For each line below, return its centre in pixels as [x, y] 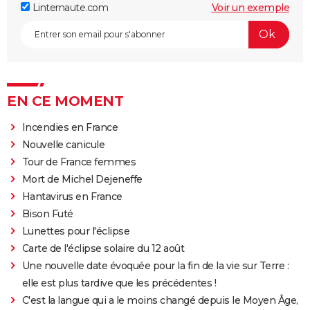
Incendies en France [70, 127]
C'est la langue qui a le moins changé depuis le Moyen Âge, [160, 300]
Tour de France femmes [79, 162]
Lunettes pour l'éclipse [76, 231]
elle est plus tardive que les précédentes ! [119, 283]
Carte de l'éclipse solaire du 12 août [103, 248]
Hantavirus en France [72, 196]
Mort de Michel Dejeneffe [82, 179]
